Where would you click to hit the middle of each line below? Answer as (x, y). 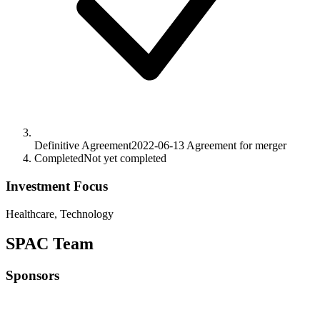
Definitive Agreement (83, 146)
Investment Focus (57, 186)
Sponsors (32, 276)
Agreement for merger (235, 146)
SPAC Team (50, 244)
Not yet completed (125, 159)
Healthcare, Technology (60, 214)
